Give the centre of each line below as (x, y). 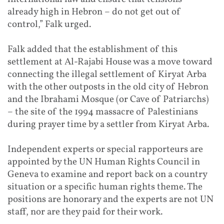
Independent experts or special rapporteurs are (105, 149)
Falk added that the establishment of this (92, 49)
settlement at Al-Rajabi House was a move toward (110, 62)
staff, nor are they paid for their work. (85, 212)
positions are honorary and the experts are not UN (110, 199)
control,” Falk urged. (49, 24)
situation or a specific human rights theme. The (105, 187)
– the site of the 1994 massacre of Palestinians (103, 112)
